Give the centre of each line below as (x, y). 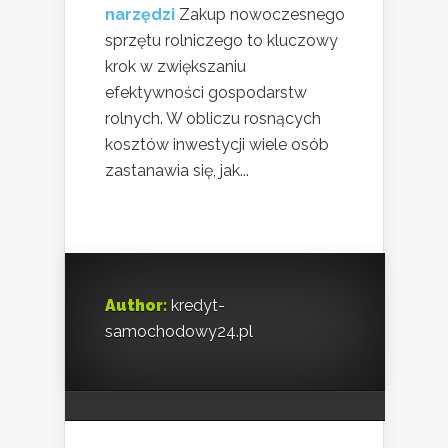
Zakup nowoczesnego (262, 14)
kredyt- (196, 305)
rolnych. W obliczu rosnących (213, 118)
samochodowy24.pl (179, 331)
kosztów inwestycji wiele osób (217, 144)
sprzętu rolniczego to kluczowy (221, 40)
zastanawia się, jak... (177, 170)
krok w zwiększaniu (175, 66)
